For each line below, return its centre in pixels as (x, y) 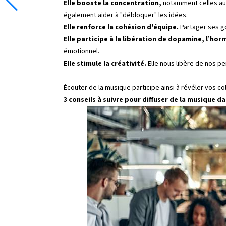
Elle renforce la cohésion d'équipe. (121, 27)
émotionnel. (81, 51)
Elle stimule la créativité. (106, 64)
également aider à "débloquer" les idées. (126, 15)
